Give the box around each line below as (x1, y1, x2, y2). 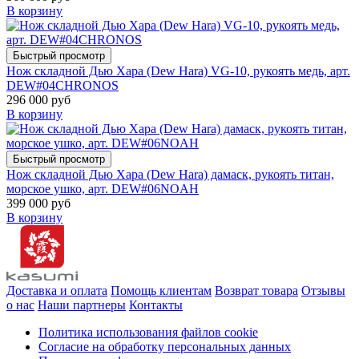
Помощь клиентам (111, 284, 212, 297)
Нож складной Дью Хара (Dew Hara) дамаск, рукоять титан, (6, 167, 334, 182)
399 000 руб (6, 196, 71, 211)
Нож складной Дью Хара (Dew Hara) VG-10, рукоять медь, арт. (6, 64, 350, 79)
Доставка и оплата (6, 284, 107, 297)
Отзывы (301, 284, 345, 297)
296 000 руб (6, 93, 71, 107)
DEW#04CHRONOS (6, 79, 119, 93)
